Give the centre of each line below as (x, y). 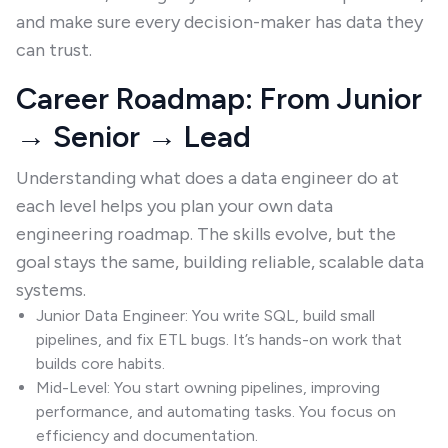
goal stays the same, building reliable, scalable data (220, 262)
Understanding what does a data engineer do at (207, 178)
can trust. (54, 50)
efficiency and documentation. (147, 435)
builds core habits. (100, 363)
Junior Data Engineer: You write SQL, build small (205, 315)
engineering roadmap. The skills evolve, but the (206, 234)
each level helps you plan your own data (174, 206)
